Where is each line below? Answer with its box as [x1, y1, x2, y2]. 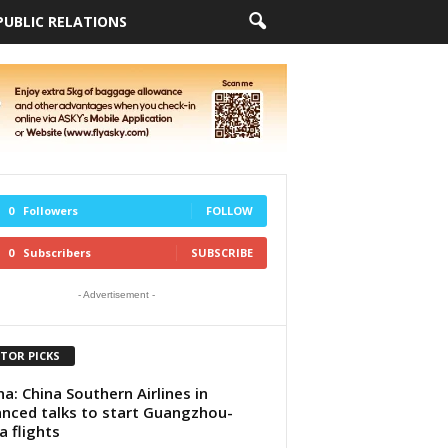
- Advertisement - [77, 289, 155, 300]
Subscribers [22, 245, 91, 260]
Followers [22, 203, 78, 218]
